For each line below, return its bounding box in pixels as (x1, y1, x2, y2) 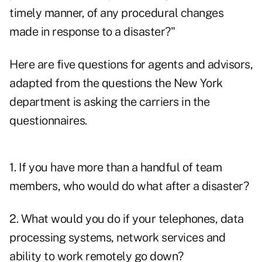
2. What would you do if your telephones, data (9, 212, 244, 226)
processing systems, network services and (9, 230, 225, 245)
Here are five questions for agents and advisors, (9, 57, 253, 72)
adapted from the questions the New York (9, 76, 223, 91)
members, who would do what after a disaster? (9, 179, 249, 194)
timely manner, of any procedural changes (9, 6, 223, 20)
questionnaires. (9, 113, 87, 128)
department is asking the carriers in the (9, 95, 209, 109)
